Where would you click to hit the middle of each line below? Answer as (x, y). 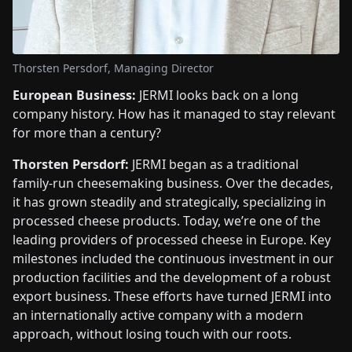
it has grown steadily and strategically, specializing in (169, 202)
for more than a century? (88, 132)
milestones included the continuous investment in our (173, 258)
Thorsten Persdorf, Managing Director (113, 68)
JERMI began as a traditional (215, 164)
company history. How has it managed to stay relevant (174, 114)
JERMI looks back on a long (217, 95)
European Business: (74, 95)
